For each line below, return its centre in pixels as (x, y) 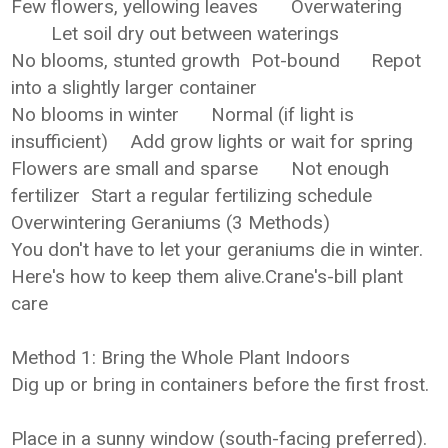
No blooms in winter (95, 114)
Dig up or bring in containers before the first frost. (220, 384)
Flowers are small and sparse (135, 168)
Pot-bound (296, 60)
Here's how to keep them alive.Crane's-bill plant (207, 276)
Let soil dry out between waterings (195, 33)
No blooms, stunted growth (126, 60)
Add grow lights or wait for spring (272, 141)
